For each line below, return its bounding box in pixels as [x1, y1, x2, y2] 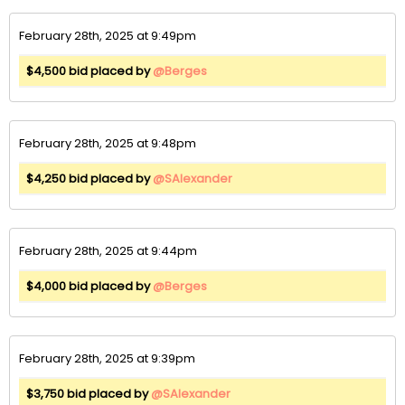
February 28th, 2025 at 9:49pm [19, 26, 196, 44]
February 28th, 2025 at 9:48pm [19, 134, 196, 152]
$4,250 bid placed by [26, 169, 153, 187]
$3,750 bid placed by [26, 384, 151, 402]
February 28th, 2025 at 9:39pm [19, 349, 195, 367]
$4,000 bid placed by [26, 277, 153, 295]
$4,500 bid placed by [26, 61, 153, 80]
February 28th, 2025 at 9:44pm [19, 241, 197, 259]
